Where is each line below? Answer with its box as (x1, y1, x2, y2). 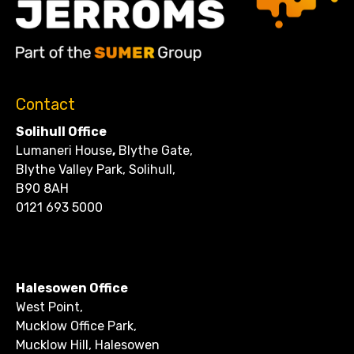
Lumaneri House (16, 142, 112, 158)
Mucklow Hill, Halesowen (16, 337, 160, 352)
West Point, (16, 299, 83, 314)
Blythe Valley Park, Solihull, (16, 161, 175, 177)
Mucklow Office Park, (16, 318, 137, 333)
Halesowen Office (16, 280, 128, 296)
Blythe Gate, (115, 142, 193, 158)
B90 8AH (16, 180, 69, 196)
